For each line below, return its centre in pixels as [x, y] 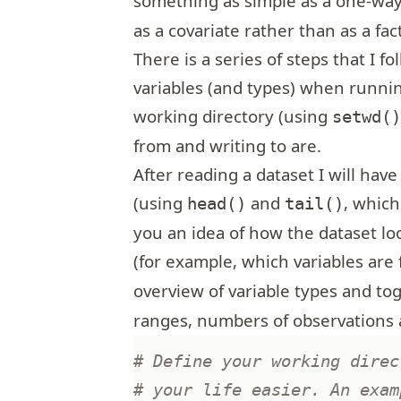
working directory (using [233, 116]
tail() [315, 204]
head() [217, 204]
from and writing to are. [228, 146]
